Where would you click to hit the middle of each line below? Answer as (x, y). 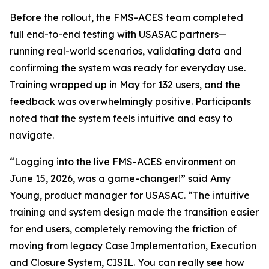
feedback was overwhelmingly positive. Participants (130, 101)
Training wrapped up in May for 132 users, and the (125, 85)
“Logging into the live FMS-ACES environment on (123, 162)
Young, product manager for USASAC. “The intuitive (130, 195)
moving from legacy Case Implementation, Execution (133, 246)
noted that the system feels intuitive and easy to (121, 118)
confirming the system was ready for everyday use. (128, 68)
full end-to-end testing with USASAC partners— (118, 34)
